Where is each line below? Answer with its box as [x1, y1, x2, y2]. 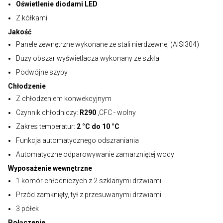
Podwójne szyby [16, 68, 68, 76]
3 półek [16, 205, 39, 213]
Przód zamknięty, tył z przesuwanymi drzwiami [16, 191, 161, 199]
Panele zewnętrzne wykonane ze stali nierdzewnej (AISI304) [16, 40, 199, 48]
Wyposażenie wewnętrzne [8, 164, 92, 172]
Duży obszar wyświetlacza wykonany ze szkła [16, 54, 159, 62]
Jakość [8, 28, 31, 36]
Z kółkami [16, 14, 47, 22]
